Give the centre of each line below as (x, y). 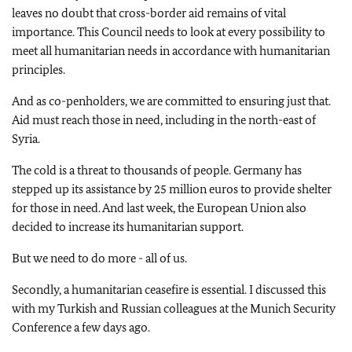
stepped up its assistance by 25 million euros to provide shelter (172, 189)
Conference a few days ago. (81, 327)
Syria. (26, 139)
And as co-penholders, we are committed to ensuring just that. (171, 101)
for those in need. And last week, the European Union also (159, 208)
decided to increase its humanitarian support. (128, 227)
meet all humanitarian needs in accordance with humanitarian (171, 51)
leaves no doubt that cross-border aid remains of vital (149, 13)
